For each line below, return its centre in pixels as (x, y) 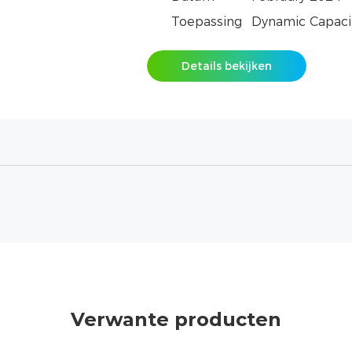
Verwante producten (176, 319)
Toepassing (206, 22)
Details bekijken (226, 66)
